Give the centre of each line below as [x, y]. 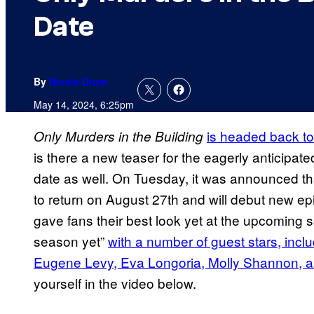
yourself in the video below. [115, 283]
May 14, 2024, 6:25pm [84, 105]
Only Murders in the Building [118, 136]
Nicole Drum [78, 82]
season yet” [71, 241]
